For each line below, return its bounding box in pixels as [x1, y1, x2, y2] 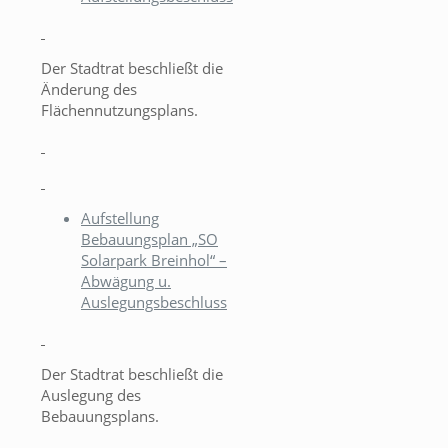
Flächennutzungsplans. [41, 100, 198, 121]
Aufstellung [81, 208, 159, 229]
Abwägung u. [81, 271, 171, 292]
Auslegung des [41, 385, 141, 406]
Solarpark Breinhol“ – [81, 250, 227, 271]
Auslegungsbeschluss [81, 292, 227, 313]
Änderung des [41, 79, 137, 100]
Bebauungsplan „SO [81, 229, 218, 250]
